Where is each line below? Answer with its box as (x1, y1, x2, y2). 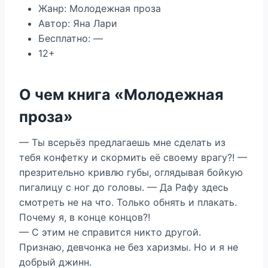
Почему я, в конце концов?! (19, 211, 150, 223)
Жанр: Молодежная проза (38, 2, 161, 14)
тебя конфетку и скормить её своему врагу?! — (19, 151, 247, 163)
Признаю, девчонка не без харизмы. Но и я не (19, 241, 238, 253)
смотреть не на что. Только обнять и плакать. (19, 196, 237, 208)
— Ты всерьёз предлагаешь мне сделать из (19, 136, 226, 148)
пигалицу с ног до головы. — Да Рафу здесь (19, 181, 229, 193)
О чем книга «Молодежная (19, 85, 223, 103)
